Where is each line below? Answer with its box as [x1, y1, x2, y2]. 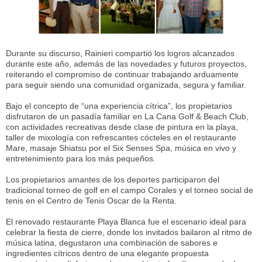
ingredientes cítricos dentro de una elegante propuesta [6, 249, 209, 258]
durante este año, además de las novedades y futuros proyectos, [6, 59, 247, 69]
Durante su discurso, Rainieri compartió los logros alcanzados [6, 49, 235, 58]
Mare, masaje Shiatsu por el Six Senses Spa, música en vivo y [6, 143, 236, 153]
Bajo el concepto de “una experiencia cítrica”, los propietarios [6, 101, 232, 111]
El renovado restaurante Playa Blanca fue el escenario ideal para [6, 217, 246, 227]
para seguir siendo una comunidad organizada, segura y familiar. [6, 80, 249, 90]
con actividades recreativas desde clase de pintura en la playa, [6, 122, 238, 132]
